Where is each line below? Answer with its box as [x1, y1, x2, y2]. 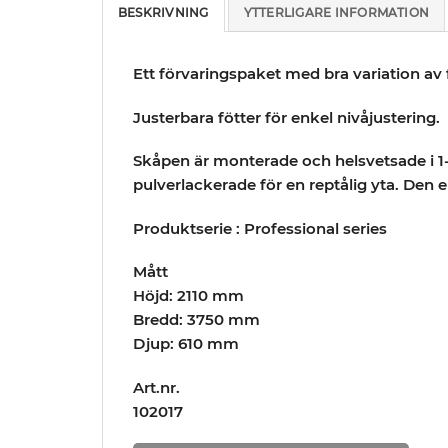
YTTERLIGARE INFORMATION [243, 5, 430, 21]
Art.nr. [133, 377, 180, 397]
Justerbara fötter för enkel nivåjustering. [133, 107, 440, 127]
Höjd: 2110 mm [133, 286, 244, 306]
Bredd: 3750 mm [133, 310, 260, 330]
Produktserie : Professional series [133, 218, 387, 238]
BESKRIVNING [118, 5, 209, 21]
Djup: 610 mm [133, 334, 239, 354]
